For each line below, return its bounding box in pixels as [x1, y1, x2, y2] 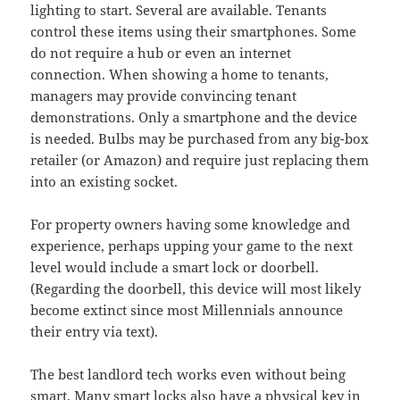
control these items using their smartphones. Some [30, 22, 357, 41]
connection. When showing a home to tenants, [30, 65, 329, 84]
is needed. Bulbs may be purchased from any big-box [30, 129, 370, 148]
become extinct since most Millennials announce [30, 301, 344, 320]
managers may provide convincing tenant [30, 87, 297, 105]
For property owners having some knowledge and [30, 215, 351, 234]
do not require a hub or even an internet [30, 44, 292, 62]
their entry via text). [30, 322, 159, 341]
